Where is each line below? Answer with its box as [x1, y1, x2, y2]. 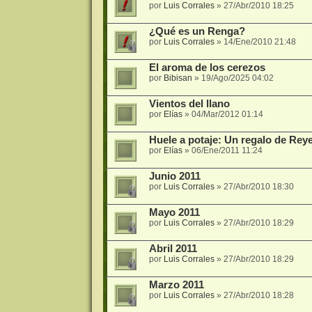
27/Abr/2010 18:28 [223, 290, 294, 301]
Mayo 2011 [148, 207, 200, 219]
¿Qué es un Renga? [148, 26, 245, 38]
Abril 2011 [148, 243, 197, 255]
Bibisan [163, 73, 192, 84]
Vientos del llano [148, 98, 230, 110]
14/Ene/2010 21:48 [223, 37, 296, 47]
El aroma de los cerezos [148, 62, 265, 74]
